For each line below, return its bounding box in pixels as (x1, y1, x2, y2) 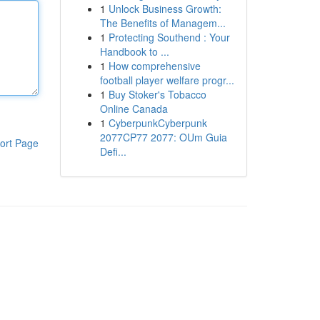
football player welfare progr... (99, 73, 234, 87)
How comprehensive (108, 59, 201, 73)
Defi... (99, 144, 126, 159)
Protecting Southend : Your (108, 30, 230, 44)
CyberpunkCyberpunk (108, 116, 207, 130)
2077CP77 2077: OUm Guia (99, 130, 227, 144)
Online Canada (99, 101, 168, 116)
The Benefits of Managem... (99, 16, 226, 30)
